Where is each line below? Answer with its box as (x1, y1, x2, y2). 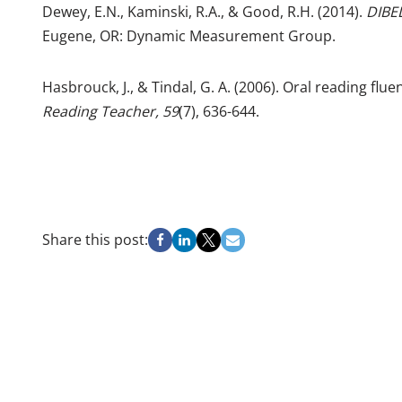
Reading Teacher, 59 (42, 101, 179, 121)
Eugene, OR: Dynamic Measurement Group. (42, 26, 336, 46)
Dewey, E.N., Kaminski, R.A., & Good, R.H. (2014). (42, 2, 363, 22)
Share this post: (42, 230, 148, 249)
